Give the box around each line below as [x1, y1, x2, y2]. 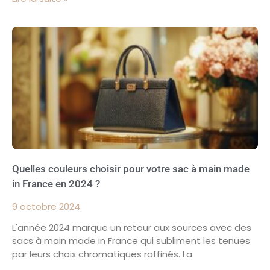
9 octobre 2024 [12, 199, 80, 213]
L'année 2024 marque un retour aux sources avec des [12, 221, 251, 234]
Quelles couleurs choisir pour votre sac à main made [12, 162, 250, 175]
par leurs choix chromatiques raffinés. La [12, 247, 192, 260]
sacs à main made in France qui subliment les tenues [12, 234, 250, 247]
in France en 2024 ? [12, 177, 100, 190]
